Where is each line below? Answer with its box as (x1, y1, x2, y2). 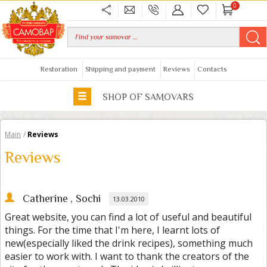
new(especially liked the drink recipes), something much (5, 237, 253, 250)
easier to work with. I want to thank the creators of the (5, 250, 249, 263)
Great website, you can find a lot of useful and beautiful (5, 210, 252, 224)
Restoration (41, 65, 77, 74)
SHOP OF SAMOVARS (100, 92, 194, 103)
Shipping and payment (85, 65, 156, 74)
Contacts (197, 65, 226, 74)
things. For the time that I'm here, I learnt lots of (5, 223, 220, 237)
